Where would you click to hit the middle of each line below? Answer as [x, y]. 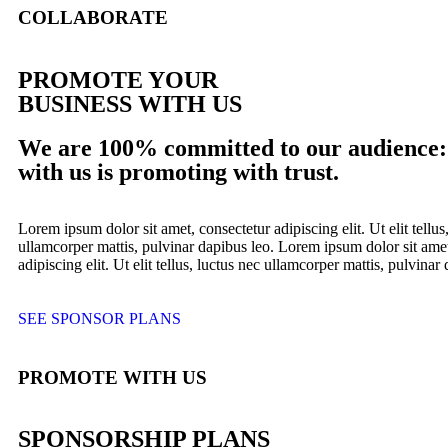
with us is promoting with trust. [178, 171]
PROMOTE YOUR [118, 79]
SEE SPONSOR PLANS [99, 318]
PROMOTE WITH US [112, 377]
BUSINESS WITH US [130, 103]
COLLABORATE [93, 18]
